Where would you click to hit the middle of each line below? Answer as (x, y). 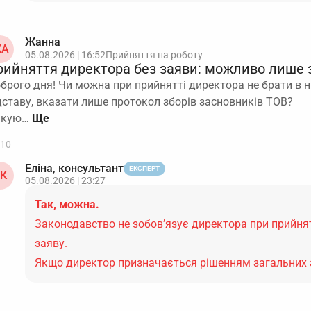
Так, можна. (67, 204)
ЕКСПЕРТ (144, 168)
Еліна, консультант (74, 168)
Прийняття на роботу (154, 55)
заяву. (51, 243)
